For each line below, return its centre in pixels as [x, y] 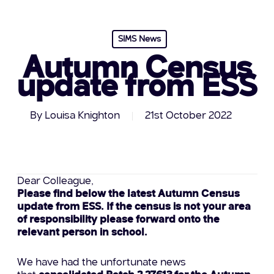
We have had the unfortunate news [101, 262]
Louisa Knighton [82, 116]
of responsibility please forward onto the [118, 220]
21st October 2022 [188, 116]
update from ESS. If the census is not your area [134, 207]
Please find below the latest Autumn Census [128, 194]
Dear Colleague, [55, 181]
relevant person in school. [82, 232]
